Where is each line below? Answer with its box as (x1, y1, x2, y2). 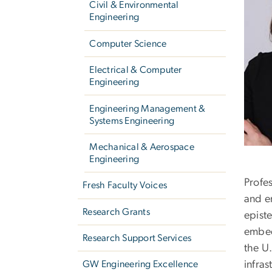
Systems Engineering (89, 115, 175, 126)
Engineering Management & (89, 103, 206, 114)
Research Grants (83, 206, 150, 217)
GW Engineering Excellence (83, 259, 199, 270)
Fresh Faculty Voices (83, 180, 168, 191)
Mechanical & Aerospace (89, 141, 194, 152)
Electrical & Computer (89, 65, 182, 75)
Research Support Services (83, 233, 192, 243)
